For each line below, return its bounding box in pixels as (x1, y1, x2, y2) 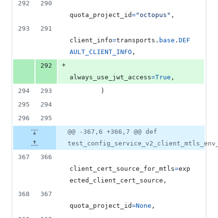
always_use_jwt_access (70, 73, 151, 81)
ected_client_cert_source (70, 177, 163, 184)
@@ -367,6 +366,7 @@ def (68, 128, 157, 136)
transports (116, 36, 155, 44)
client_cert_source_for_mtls (70, 165, 175, 173)
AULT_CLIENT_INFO (70, 48, 132, 56)
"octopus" (136, 11, 171, 19)
